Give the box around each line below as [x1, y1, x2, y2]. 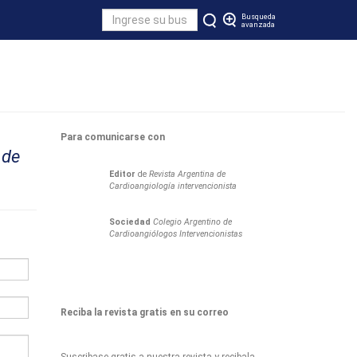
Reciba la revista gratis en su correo [61, 307, 229, 318]
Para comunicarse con [61, 131, 165, 143]
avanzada [241, 20, 275, 29]
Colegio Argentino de [153, 217, 232, 227]
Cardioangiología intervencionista [109, 181, 237, 191]
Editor [109, 169, 135, 179]
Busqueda [241, 12, 276, 21]
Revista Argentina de [147, 169, 226, 179]
